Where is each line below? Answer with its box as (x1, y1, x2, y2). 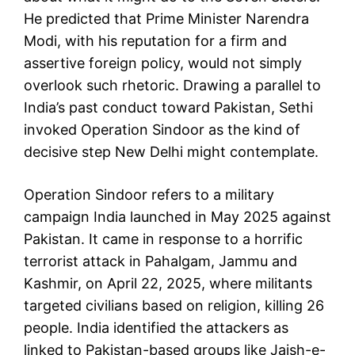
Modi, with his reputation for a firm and (24, 32, 287, 49)
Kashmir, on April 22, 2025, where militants (24, 274, 312, 292)
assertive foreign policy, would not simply (24, 54, 302, 71)
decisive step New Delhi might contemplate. (24, 143, 319, 160)
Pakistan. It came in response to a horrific (24, 230, 303, 247)
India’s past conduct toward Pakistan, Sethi (24, 98, 313, 116)
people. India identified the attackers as (24, 319, 288, 336)
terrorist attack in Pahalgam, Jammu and (24, 252, 297, 269)
